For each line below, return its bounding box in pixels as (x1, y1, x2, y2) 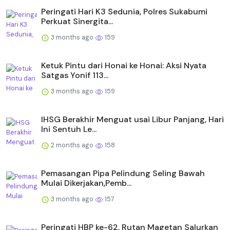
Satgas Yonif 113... (41, 69, 108, 81)
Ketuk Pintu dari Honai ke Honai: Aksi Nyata (41, 60, 206, 71)
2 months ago (49, 140, 95, 149)
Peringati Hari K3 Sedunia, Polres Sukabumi (41, 6, 207, 17)
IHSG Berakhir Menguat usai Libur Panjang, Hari (41, 113, 224, 125)
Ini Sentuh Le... (41, 123, 97, 135)
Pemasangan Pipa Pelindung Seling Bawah (41, 167, 205, 179)
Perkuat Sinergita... (41, 15, 113, 27)
